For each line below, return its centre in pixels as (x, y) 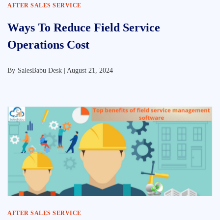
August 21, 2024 (90, 70)
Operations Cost (48, 45)
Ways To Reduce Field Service (84, 27)
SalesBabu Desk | (42, 70)
